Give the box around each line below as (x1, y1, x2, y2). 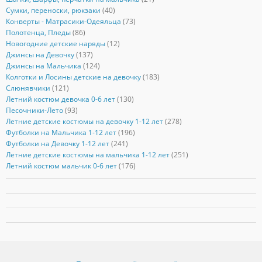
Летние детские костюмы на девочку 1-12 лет (5, 116, 163, 127)
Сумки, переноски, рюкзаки (5, 5, 101, 16)
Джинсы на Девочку (5, 50, 74, 60)
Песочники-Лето (5, 105, 63, 116)
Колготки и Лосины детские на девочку (5, 72, 141, 82)
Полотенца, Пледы (5, 27, 71, 38)
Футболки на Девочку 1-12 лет (5, 139, 109, 149)
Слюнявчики (5, 83, 50, 94)
